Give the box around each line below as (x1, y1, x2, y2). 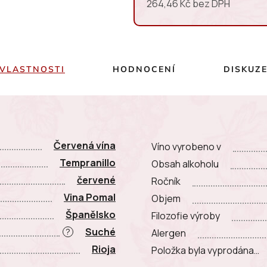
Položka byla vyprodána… (151, 244, 259, 257)
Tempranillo (60, 156, 116, 169)
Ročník (151, 175, 181, 188)
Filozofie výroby (151, 209, 220, 223)
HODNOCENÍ (113, 63, 176, 74)
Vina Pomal (64, 190, 116, 204)
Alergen (151, 226, 186, 240)
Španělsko (66, 207, 116, 221)
